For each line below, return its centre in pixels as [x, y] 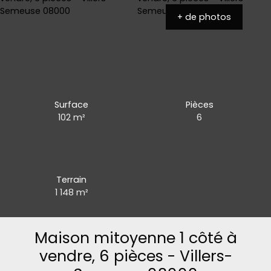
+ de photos [204, 17]
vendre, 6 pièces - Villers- [135, 256]
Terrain [72, 179]
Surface [72, 104]
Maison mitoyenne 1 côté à [135, 238]
